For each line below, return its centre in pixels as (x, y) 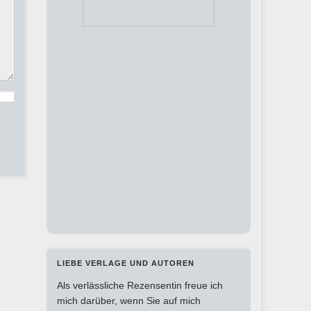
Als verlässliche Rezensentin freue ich (140, 286)
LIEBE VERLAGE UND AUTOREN (126, 263)
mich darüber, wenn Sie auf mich (129, 301)
